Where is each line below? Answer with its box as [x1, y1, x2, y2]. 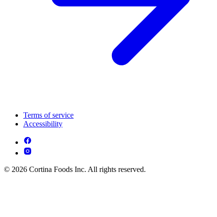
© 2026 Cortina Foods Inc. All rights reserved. [4, 165, 146, 173]
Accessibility [23, 119, 62, 128]
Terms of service [23, 110, 74, 119]
